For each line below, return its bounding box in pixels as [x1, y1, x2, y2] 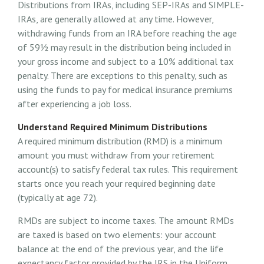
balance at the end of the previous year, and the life [18, 243, 223, 255]
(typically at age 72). [18, 192, 98, 204]
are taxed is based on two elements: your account [18, 229, 216, 241]
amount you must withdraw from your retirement [18, 149, 214, 161]
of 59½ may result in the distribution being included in [18, 41, 231, 54]
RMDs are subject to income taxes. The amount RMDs [18, 214, 234, 227]
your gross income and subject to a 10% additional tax [18, 55, 233, 68]
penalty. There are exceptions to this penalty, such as [18, 70, 227, 82]
